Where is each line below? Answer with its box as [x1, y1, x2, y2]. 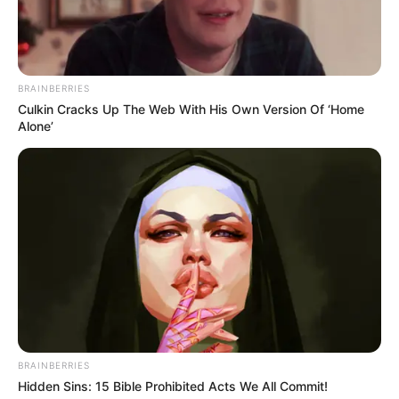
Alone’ [18, 118, 53, 134]
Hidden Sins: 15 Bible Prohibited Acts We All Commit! [18, 378, 328, 394]
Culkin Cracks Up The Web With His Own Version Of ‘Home [18, 101, 364, 117]
